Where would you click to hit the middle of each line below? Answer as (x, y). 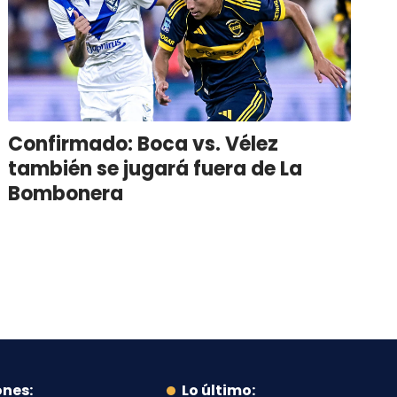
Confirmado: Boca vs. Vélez (144, 144)
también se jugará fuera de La (156, 168)
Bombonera (66, 193)
